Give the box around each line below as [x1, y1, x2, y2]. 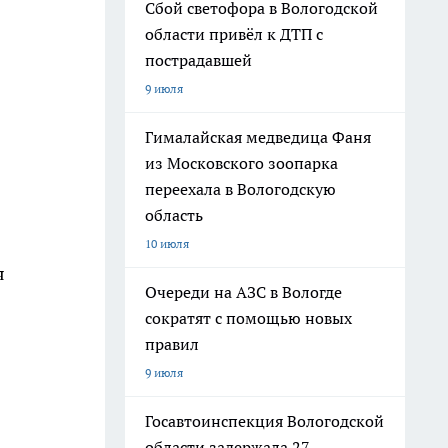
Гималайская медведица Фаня [145, 127, 371, 147]
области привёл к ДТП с [145, 24, 323, 44]
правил [145, 334, 199, 354]
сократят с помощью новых [145, 308, 352, 328]
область [145, 205, 203, 225]
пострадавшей [145, 50, 252, 70]
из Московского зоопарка [145, 153, 338, 173]
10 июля [145, 236, 189, 251]
